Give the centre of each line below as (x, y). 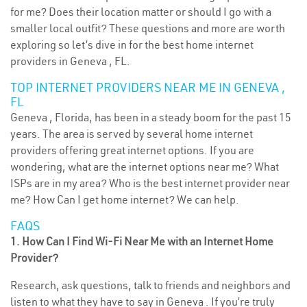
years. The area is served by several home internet (132, 134)
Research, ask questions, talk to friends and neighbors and (150, 285)
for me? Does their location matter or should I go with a (141, 12)
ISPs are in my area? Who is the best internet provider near (150, 183)
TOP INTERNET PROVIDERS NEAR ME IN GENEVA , (148, 87)
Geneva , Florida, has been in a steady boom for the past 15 (151, 117)
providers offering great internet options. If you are (132, 150)
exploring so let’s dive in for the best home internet (132, 45)
